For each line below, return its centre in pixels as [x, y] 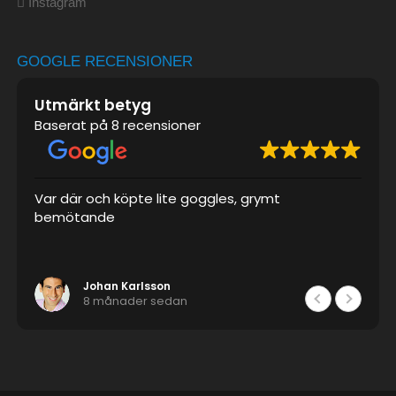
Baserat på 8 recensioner [117, 126]
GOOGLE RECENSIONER [104, 61]
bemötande [75, 217]
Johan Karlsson [127, 286]
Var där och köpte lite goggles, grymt [158, 199]
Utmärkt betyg [92, 106]
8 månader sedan [136, 301]
